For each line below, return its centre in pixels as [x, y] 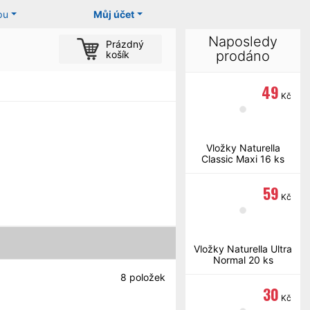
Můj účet [114, 14]
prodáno [243, 56]
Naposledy [243, 42]
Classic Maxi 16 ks [243, 159]
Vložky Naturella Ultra [243, 249]
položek [146, 277]
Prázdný [125, 44]
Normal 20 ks [243, 260]
